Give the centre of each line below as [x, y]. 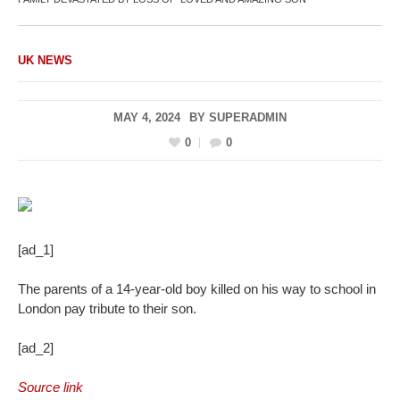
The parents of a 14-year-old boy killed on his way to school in [197, 289]
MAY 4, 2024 [147, 117]
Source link [50, 387]
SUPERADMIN [248, 117]
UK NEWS [45, 60]
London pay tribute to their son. [107, 309]
